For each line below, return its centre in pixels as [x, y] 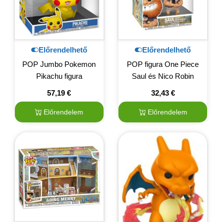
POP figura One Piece [163, 64]
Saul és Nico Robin [163, 76]
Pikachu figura [59, 76]
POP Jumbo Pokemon [59, 64]
